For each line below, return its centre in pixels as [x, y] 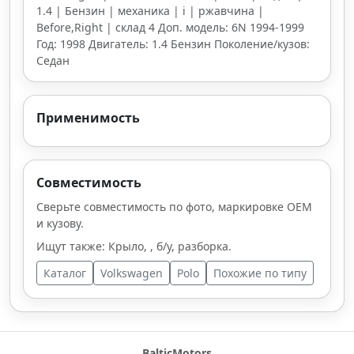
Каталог [65, 273]
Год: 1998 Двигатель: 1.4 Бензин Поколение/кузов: [173, 44]
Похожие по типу [260, 273]
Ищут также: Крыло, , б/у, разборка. [134, 246]
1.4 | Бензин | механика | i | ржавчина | [150, 11]
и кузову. [60, 223]
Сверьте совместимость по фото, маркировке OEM [174, 207]
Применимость [88, 118]
